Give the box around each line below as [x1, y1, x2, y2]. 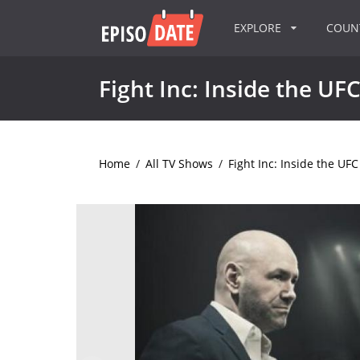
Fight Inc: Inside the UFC [227, 155, 358, 171]
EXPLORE [233, 20, 281, 35]
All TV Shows [145, 155, 213, 171]
